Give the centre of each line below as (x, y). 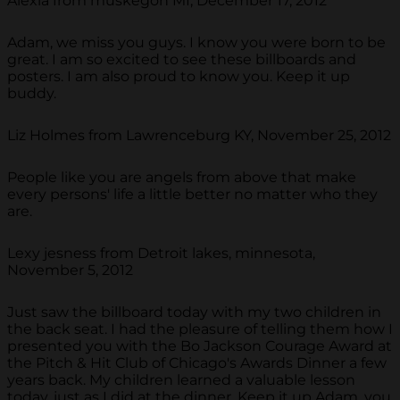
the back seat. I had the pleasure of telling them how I (200, 329)
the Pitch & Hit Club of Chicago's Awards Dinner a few (197, 363)
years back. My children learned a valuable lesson (181, 380)
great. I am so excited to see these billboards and (182, 60)
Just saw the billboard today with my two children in (194, 312)
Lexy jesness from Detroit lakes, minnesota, (161, 254)
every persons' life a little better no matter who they (192, 195)
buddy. (32, 94)
